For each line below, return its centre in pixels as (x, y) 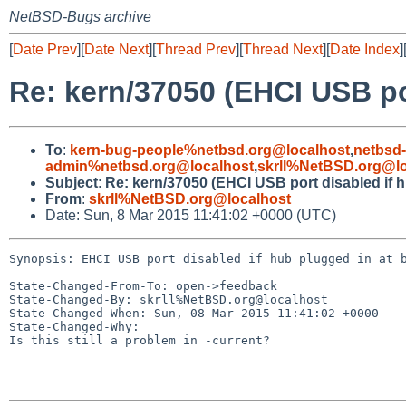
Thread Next (283, 49)
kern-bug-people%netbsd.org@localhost (210, 150)
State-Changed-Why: (74, 326)
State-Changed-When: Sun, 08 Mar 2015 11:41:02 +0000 (194, 313)
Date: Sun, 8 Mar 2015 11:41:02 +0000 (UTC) (191, 215)
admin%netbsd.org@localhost (150, 166)
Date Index (365, 49)
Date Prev (45, 49)
